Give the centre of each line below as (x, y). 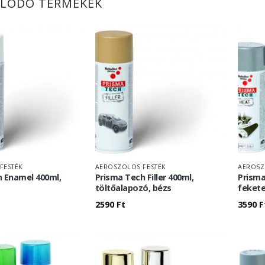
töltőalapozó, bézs (133, 188)
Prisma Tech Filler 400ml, (144, 177)
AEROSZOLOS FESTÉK (130, 167)
